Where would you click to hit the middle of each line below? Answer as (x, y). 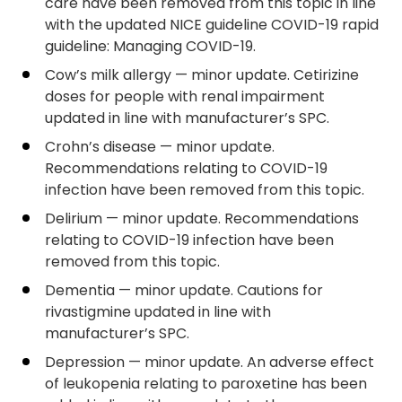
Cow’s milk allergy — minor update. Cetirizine (202, 75)
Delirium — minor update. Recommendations (202, 218)
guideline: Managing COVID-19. (150, 46)
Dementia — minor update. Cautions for (184, 290)
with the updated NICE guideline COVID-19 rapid (212, 25)
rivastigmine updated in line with (158, 312)
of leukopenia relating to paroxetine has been (206, 384)
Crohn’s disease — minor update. (160, 147)
